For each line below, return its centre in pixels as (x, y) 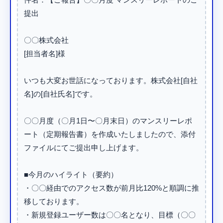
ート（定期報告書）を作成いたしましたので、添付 (110, 134)
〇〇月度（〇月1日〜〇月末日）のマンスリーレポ (108, 121)
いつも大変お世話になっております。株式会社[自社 (111, 80)
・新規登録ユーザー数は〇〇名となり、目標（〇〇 (110, 215)
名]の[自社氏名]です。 (60, 94)
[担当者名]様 (45, 54)
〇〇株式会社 (46, 40)
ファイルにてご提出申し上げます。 (84, 148)
